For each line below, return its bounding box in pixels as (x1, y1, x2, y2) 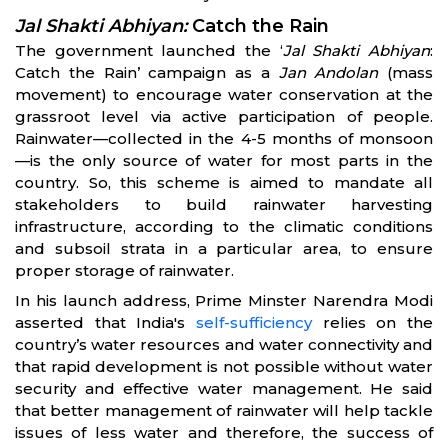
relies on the (312, 313, 433, 332)
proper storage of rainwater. (15, 261, 234, 280)
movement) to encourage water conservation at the (15, 85, 433, 104)
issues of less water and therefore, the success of (15, 423, 433, 442)
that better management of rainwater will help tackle (15, 401, 433, 420)
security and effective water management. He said (15, 379, 433, 398)
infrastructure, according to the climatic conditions (15, 217, 433, 236)
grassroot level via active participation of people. (15, 107, 433, 126)
